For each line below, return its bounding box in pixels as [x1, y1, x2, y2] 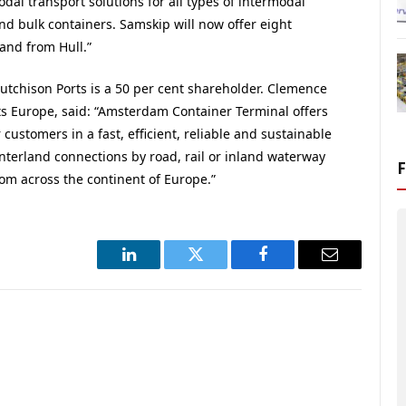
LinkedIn [127, 259, 188, 276]
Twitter [194, 259, 242, 276]
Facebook [261, 259, 325, 276]
